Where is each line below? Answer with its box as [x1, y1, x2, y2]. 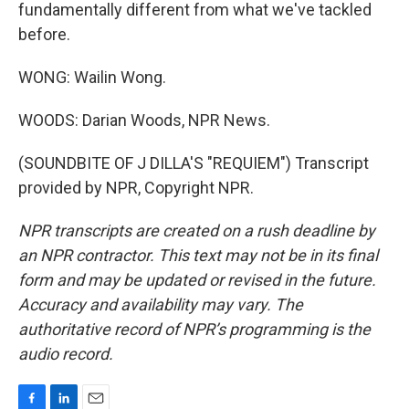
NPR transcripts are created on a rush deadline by [18, 221, 375, 240]
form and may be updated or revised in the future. [18, 270, 376, 289]
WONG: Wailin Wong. [18, 68, 166, 87]
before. [18, 25, 70, 44]
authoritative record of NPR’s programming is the [18, 320, 371, 339]
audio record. [18, 344, 113, 363]
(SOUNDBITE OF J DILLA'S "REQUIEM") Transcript [18, 153, 369, 173]
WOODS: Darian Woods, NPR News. [18, 110, 270, 130]
